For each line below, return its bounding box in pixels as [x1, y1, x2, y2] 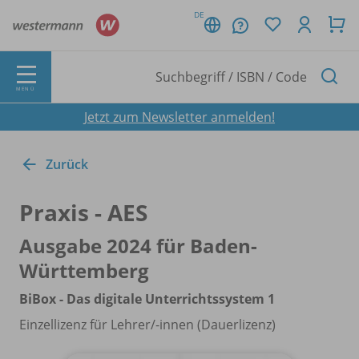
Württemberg [19, 256, 149, 284]
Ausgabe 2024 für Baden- [19, 232, 257, 259]
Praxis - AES [19, 196, 147, 228]
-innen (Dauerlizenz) [155, 315, 276, 333]
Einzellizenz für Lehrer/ [19, 315, 155, 333]
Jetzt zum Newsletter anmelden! [84, 107, 275, 126]
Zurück [46, 155, 88, 173]
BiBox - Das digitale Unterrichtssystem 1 [19, 289, 275, 308]
